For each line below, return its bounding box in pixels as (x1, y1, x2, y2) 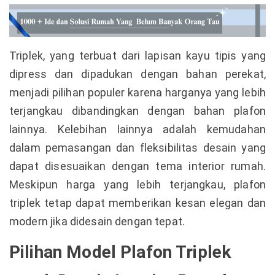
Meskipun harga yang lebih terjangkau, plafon (9, 177, 266, 191)
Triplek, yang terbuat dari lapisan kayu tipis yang (9, 48, 266, 62)
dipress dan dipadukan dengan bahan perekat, (9, 67, 266, 80)
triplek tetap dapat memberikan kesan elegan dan (9, 196, 266, 209)
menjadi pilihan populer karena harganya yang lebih (9, 85, 266, 99)
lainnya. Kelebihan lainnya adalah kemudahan (9, 122, 266, 136)
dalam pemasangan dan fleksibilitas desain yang (9, 141, 266, 154)
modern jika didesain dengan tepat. (9, 214, 185, 228)
